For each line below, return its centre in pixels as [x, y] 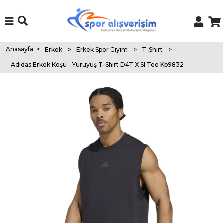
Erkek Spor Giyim [102, 50]
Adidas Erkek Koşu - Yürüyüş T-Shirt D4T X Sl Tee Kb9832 [97, 64]
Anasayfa [19, 49]
